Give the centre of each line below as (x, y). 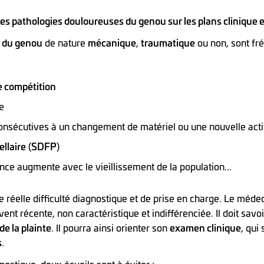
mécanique (112, 43)
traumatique (168, 43)
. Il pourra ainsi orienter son (110, 228)
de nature (65, 43)
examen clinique (205, 228)
